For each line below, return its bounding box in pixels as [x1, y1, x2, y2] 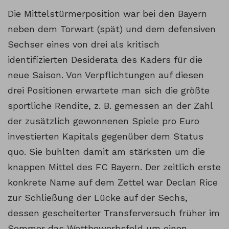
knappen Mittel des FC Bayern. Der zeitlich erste [8, 162, 221, 173]
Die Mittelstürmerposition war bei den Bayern [8, 8, 207, 19]
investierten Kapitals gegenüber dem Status [8, 131, 203, 142]
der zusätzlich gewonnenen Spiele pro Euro [8, 116, 199, 127]
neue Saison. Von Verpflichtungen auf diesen [8, 70, 204, 81]
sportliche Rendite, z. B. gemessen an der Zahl [8, 100, 213, 111]
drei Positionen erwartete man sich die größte [8, 85, 210, 96]
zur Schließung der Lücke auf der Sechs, [8, 192, 188, 203]
